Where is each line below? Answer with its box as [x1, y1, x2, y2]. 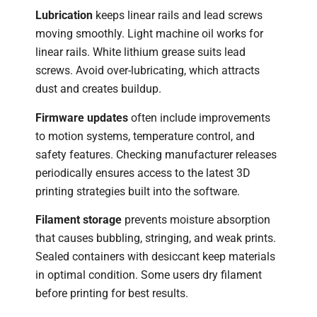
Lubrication [35, 8, 93, 23]
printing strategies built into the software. [35, 184, 240, 198]
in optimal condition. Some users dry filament [35, 268, 262, 282]
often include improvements [128, 110, 270, 125]
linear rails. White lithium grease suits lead [35, 45, 246, 59]
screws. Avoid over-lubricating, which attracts [35, 64, 260, 78]
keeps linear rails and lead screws [93, 8, 263, 23]
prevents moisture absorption [122, 213, 270, 227]
